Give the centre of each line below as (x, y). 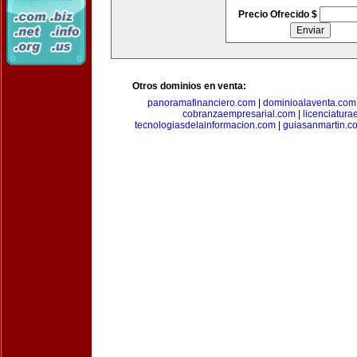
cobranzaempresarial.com (239, 114)
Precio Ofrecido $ (279, 14)
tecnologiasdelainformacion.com (205, 125)
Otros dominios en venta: (189, 86)
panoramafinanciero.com (202, 103)
